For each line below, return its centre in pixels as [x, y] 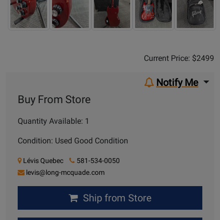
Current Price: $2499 [179, 58]
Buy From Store [54, 100]
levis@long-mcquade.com [65, 173]
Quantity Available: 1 [54, 121]
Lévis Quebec [43, 161]
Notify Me [177, 83]
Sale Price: [150, 44]
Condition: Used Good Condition [73, 141]
